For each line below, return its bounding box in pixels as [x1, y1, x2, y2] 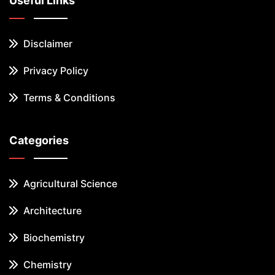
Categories [9, 134, 69, 147]
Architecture [21, 204, 82, 217]
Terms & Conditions [21, 91, 115, 104]
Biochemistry [21, 231, 85, 244]
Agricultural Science [21, 177, 117, 190]
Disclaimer [21, 37, 72, 50]
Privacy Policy [21, 64, 88, 77]
